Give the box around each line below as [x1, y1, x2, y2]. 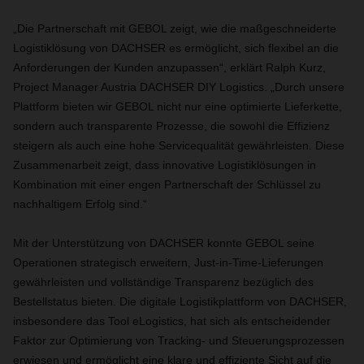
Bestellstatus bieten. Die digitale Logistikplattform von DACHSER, [13, 295, 347, 308]
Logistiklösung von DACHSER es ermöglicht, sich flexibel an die [13, 41, 339, 54]
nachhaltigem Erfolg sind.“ [13, 197, 147, 210]
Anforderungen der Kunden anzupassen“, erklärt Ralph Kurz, [13, 61, 326, 74]
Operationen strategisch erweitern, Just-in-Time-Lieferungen [13, 256, 323, 269]
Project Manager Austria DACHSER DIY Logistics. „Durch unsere [13, 80, 344, 93]
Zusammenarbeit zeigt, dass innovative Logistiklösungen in [13, 158, 316, 171]
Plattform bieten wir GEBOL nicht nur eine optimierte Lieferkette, [13, 100, 342, 113]
